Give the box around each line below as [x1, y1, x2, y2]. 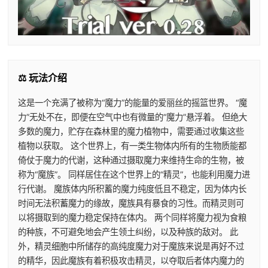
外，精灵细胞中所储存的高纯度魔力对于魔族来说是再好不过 [17, 240, 244, 251]
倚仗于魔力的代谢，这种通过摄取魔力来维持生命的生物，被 [17, 154, 244, 165]
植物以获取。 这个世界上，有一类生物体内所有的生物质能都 [17, 140, 246, 151]
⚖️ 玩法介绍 [17, 71, 67, 84]
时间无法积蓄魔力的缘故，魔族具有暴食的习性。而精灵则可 [17, 197, 244, 208]
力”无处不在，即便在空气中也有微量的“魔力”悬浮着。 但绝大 [17, 111, 247, 122]
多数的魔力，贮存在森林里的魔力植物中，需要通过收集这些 [17, 126, 244, 136]
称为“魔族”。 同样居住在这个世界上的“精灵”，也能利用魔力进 [17, 169, 250, 179]
